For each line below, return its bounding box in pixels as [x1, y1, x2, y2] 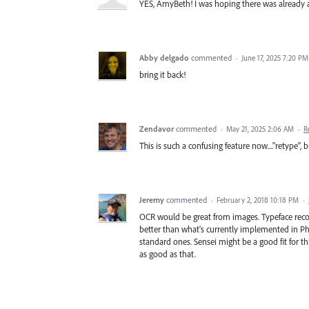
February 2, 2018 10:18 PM [217, 195, 299, 205]
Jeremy [139, 194, 164, 205]
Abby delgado [139, 52, 189, 63]
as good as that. [139, 248, 196, 259]
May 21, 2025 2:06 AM [226, 123, 294, 134]
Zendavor [139, 123, 174, 134]
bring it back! [139, 68, 186, 80]
